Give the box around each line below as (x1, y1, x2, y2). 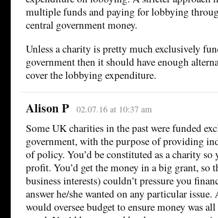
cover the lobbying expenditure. (26, 68, 156, 82)
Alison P (26, 99, 69, 117)
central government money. (26, 18, 137, 32)
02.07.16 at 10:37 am (76, 103, 152, 115)
